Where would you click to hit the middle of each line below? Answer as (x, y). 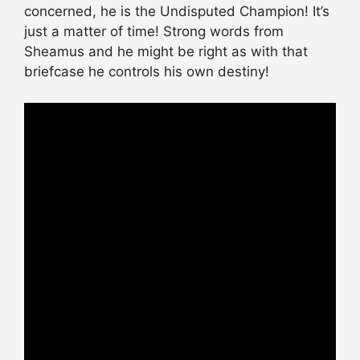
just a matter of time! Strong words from (154, 32)
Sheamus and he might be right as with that (166, 52)
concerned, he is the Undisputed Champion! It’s (177, 12)
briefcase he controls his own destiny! (147, 72)
